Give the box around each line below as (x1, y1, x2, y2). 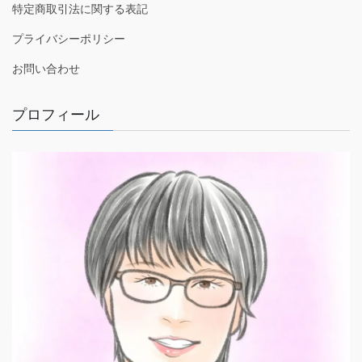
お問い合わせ (12, 61, 80, 75)
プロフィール (12, 106, 99, 123)
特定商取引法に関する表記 (12, 2, 148, 15)
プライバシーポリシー (12, 32, 125, 45)
